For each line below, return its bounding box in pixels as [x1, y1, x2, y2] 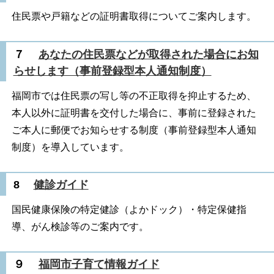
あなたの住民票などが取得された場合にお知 [38, 48, 259, 61]
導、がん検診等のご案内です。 [11, 221, 149, 232]
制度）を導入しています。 [11, 141, 129, 152]
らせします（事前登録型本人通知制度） [13, 64, 212, 77]
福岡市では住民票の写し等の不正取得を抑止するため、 [11, 90, 256, 101]
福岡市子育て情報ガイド [38, 258, 160, 271]
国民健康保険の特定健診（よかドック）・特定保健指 [11, 204, 246, 215]
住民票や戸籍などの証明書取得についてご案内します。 [11, 11, 256, 22]
